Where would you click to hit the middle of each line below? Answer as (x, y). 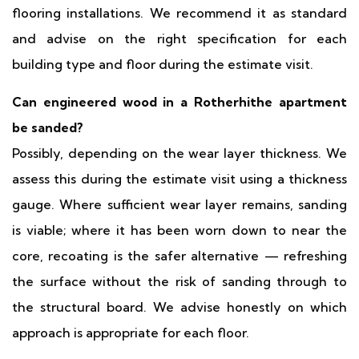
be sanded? (48, 127)
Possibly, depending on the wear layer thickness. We (179, 153)
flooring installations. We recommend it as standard (179, 13)
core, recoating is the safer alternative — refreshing (179, 256)
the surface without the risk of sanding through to (179, 281)
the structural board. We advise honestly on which (179, 307)
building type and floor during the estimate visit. (163, 64)
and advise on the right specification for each (179, 38)
